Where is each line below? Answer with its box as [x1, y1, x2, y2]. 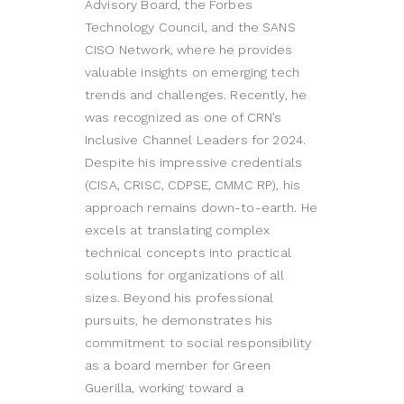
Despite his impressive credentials [85, 155, 303, 170]
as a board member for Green [85, 358, 271, 373]
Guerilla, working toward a [85, 381, 243, 396]
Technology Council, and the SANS [85, 20, 296, 35]
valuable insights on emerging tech [85, 65, 300, 80]
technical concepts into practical [85, 245, 291, 261]
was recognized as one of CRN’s [85, 110, 282, 125]
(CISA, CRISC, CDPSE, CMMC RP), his [85, 178, 301, 193]
